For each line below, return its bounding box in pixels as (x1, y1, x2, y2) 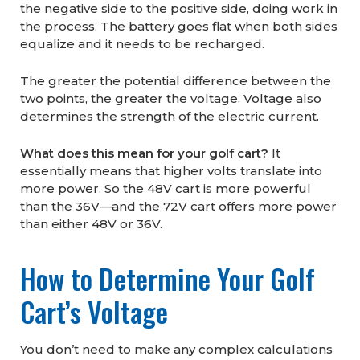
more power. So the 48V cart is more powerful (20, 181, 311, 197)
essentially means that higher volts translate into (20, 163, 322, 179)
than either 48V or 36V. (20, 216, 162, 232)
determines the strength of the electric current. (20, 108, 319, 125)
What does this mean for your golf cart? (20, 145, 268, 162)
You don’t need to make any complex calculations (20, 342, 333, 358)
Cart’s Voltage (20, 291, 168, 333)
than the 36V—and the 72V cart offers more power (20, 198, 337, 215)
